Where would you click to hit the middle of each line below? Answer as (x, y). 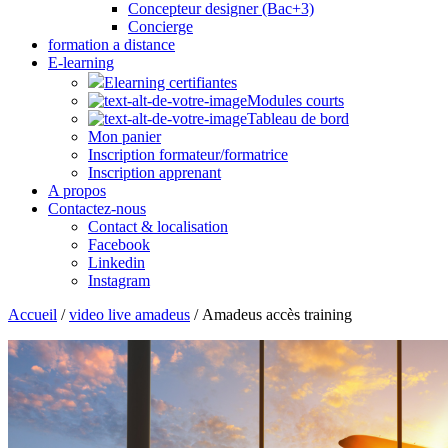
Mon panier (124, 136)
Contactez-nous (97, 208)
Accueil (32, 314)
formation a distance (111, 44)
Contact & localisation (158, 226)
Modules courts (295, 100)
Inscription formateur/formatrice (188, 154)
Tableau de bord (298, 118)
